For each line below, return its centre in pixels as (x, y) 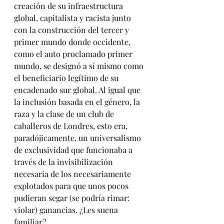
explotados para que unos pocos (72, 186)
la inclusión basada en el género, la (78, 102)
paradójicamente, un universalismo (78, 138)
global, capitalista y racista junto (73, 18)
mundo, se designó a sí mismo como (80, 66)
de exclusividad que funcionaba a (74, 150)
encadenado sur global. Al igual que (78, 90)
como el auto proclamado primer (74, 54)
